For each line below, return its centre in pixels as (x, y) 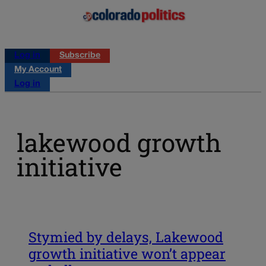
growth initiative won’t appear (127, 253)
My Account (38, 69)
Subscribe (80, 55)
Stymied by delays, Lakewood (126, 237)
